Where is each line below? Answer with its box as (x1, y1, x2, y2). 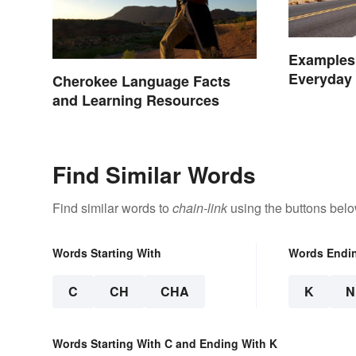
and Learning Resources (52, 90, 219, 110)
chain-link (172, 199, 227, 217)
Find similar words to (52, 199, 172, 217)
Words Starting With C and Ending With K (52, 335, 277, 351)
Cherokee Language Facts (52, 71, 230, 91)
